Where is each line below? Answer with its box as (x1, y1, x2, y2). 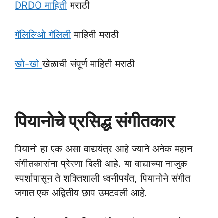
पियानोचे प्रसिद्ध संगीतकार (15, 110, 175, 132)
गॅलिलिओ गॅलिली (15, 29, 71, 40)
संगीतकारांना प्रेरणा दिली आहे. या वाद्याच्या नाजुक (15, 158, 187, 169)
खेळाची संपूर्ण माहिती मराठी (42, 58, 135, 70)
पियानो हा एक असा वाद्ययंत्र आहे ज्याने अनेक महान (15, 143, 192, 155)
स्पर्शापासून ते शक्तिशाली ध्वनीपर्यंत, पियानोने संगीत (15, 172, 190, 184)
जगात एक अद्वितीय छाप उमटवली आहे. (15, 187, 147, 199)
